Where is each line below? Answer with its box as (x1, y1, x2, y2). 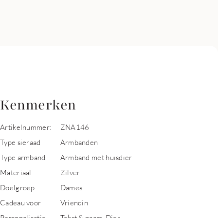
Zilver (60, 168, 80, 177)
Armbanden (60, 138, 98, 146)
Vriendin (60, 198, 89, 207)
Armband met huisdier (60, 153, 132, 162)
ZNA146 (60, 123, 90, 131)
